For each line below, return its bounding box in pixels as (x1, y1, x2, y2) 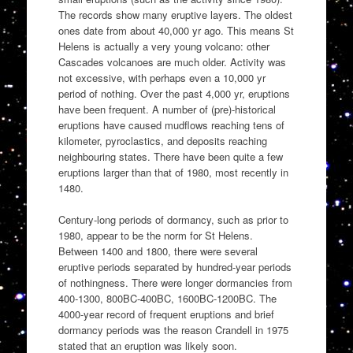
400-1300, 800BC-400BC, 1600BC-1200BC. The (58, 290, 277, 306)
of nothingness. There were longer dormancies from (58, 274, 292, 290)
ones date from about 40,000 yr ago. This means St (58, 23, 294, 39)
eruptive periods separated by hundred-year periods (58, 258, 292, 274)
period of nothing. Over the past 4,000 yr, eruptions (58, 86, 290, 102)
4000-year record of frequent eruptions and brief (58, 306, 274, 321)
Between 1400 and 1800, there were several (58, 243, 258, 258)
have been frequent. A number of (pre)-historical (58, 102, 276, 117)
